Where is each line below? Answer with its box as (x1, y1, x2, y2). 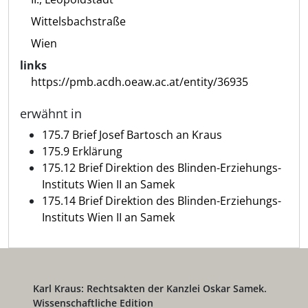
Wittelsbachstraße (31, 13, 126, 29)
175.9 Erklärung (42, 143, 122, 159)
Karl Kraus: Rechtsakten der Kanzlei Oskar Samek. (33, 282, 267, 295)
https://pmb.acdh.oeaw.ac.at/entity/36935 (31, 74, 248, 89)
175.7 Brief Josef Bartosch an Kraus (42, 126, 222, 142)
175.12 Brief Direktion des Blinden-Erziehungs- (42, 159, 281, 175)
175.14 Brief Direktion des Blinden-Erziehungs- (42, 192, 281, 208)
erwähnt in (20, 104, 82, 122)
